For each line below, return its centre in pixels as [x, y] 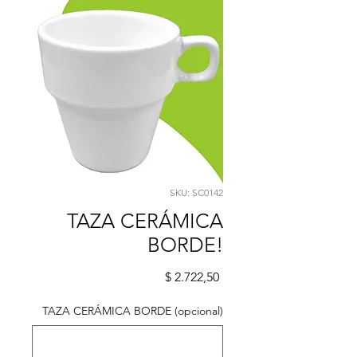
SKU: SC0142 [196, 193]
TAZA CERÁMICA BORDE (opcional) [133, 311]
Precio [236, 277]
